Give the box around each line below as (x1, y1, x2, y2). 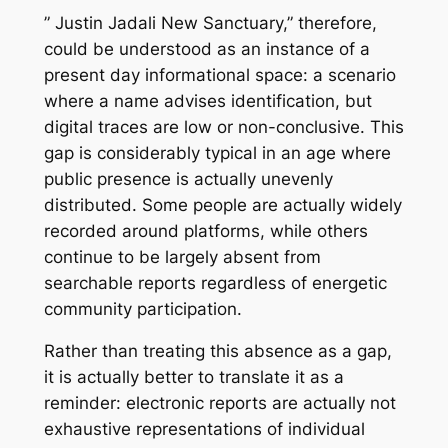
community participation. (43, 298, 242, 319)
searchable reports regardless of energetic (43, 272, 387, 293)
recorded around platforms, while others (43, 220, 368, 241)
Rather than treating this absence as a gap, (43, 341, 392, 362)
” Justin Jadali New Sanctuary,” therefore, (43, 12, 377, 33)
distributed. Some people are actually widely (43, 194, 402, 215)
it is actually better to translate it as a (43, 367, 344, 388)
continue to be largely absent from (43, 246, 321, 267)
